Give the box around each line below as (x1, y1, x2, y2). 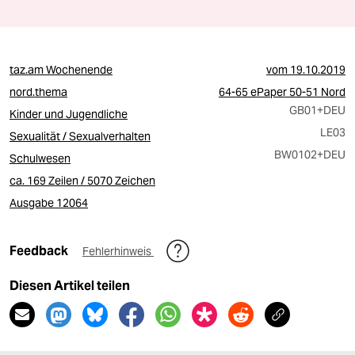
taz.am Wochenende (10, 63, 113, 77)
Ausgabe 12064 (10, 196, 88, 210)
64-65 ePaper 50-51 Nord (219, 85, 345, 99)
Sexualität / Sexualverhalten (10, 129, 151, 143)
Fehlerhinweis (82, 244, 154, 258)
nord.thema (10, 85, 67, 99)
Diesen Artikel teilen (10, 278, 130, 293)
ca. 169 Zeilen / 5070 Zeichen (10, 174, 155, 188)
